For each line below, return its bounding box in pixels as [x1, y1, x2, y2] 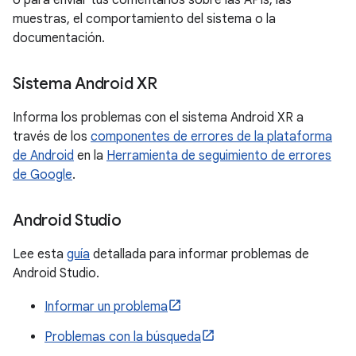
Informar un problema [44, 299, 168, 315]
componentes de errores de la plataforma [91, 129, 332, 145]
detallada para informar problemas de [90, 246, 309, 262]
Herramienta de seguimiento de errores [106, 148, 331, 164]
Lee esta [13, 246, 67, 262]
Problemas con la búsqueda [44, 329, 201, 345]
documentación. [13, 30, 105, 46]
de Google [13, 167, 72, 183]
